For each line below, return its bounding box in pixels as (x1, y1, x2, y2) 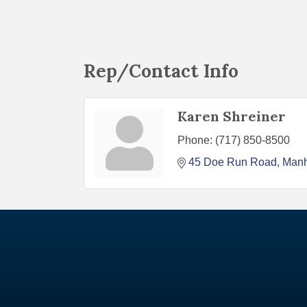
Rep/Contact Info (84, 59, 238, 82)
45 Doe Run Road (188, 156, 277, 168)
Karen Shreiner (177, 107, 286, 125)
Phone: (177, 134, 212, 146)
